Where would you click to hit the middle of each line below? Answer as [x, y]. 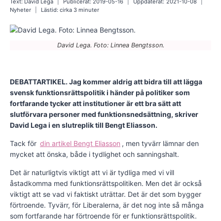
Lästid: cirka [57, 10]
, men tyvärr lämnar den [160, 144]
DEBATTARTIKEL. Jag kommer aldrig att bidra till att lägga [106, 82]
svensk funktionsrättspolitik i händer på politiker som [100, 93]
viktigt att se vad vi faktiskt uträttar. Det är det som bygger [106, 194]
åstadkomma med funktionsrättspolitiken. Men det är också [106, 184]
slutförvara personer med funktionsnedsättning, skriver [104, 114]
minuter [89, 10]
